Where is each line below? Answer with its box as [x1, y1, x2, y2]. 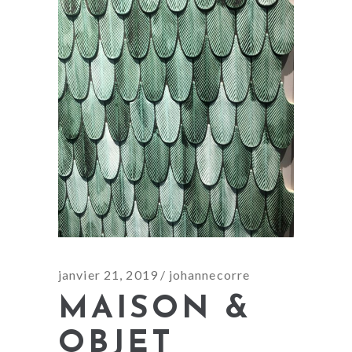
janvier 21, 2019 [58, 267, 158, 282]
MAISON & [58, 294, 251, 325]
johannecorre [168, 267, 251, 282]
